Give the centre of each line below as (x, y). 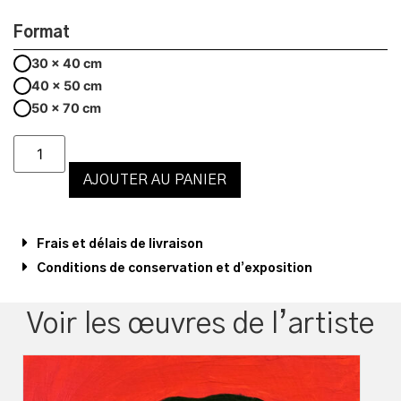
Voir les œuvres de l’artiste (200, 324)
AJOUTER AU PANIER (155, 180)
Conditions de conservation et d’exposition (175, 269)
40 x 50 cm (67, 86)
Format (42, 34)
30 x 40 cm (67, 64)
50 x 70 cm (66, 108)
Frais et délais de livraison (120, 245)
